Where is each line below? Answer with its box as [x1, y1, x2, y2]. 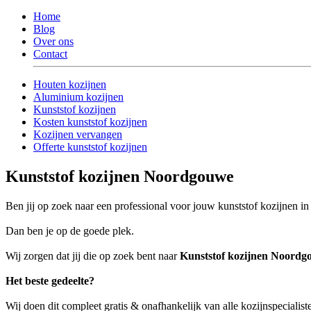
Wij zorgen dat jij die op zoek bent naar [6, 249, 180, 262]
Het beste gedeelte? [6, 274, 94, 287]
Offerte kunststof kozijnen [33, 140, 147, 153]
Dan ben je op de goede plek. [6, 224, 134, 237]
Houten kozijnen [33, 78, 106, 90]
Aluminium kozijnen [33, 90, 124, 103]
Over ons [33, 35, 74, 47]
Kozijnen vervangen [33, 128, 122, 140]
